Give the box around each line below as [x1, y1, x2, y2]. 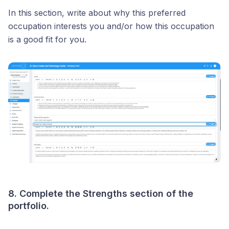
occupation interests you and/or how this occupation [8, 20, 214, 31]
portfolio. [8, 200, 49, 212]
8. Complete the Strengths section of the [8, 188, 193, 199]
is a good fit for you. [8, 34, 86, 44]
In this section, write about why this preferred [8, 7, 186, 18]
